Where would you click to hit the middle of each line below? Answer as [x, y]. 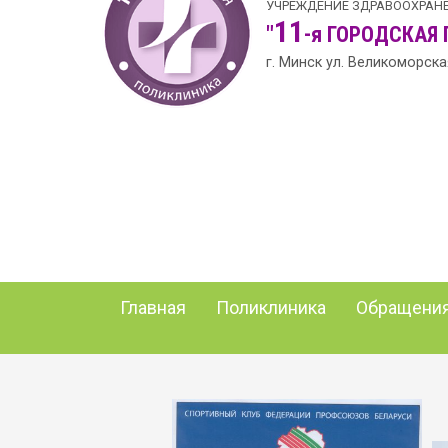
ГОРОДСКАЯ [382, 35]
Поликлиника [271, 307]
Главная [153, 307]
